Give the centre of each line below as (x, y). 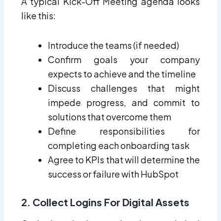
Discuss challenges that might (124, 88)
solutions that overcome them (109, 117)
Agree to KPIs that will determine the (124, 160)
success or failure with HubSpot (113, 174)
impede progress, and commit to (124, 103)
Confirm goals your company (124, 60)
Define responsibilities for (124, 131)
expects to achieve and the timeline (122, 74)
